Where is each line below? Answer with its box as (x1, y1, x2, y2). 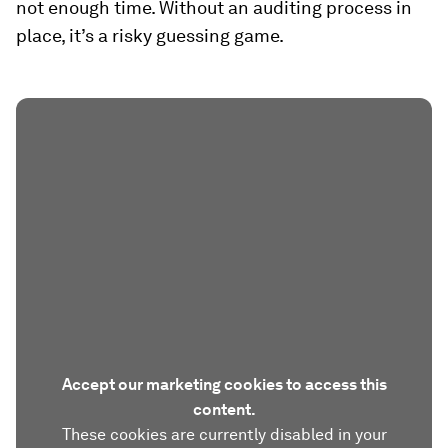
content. (192, 399, 256, 419)
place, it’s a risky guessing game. (16, 25, 284, 46)
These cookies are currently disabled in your (61, 424, 387, 444)
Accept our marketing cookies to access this (61, 374, 387, 394)
